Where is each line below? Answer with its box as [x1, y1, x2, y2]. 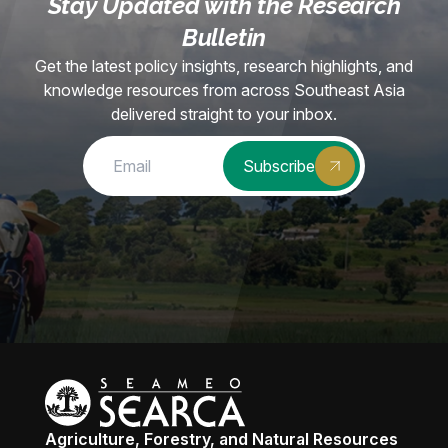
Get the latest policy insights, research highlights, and [35, 55, 413, 76]
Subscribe [243, 155, 315, 176]
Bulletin [181, 22, 267, 52]
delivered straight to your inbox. [111, 103, 337, 124]
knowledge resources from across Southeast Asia [43, 79, 405, 100]
